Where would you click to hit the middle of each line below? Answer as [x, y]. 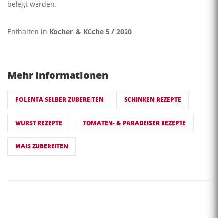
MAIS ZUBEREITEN [42, 146]
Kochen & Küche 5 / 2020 [91, 32]
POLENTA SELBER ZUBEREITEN [59, 100]
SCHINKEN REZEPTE [153, 100]
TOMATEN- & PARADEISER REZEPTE [134, 123]
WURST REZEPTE [39, 123]
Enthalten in [28, 32]
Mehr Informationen [58, 75]
